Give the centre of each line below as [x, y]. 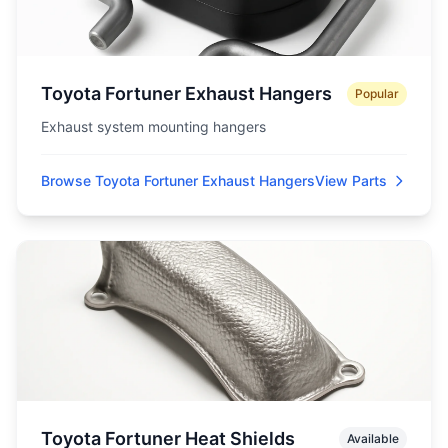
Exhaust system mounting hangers [153, 126]
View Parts [351, 180]
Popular [377, 93]
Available [373, 438]
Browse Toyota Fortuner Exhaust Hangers [178, 180]
